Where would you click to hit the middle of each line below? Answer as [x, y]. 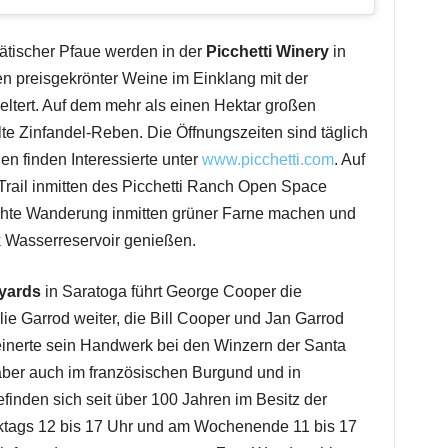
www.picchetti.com [267, 159]
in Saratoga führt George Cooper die [171, 291]
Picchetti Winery [267, 51]
